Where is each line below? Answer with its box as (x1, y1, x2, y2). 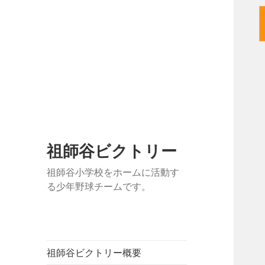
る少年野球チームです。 (47, 180, 151, 193)
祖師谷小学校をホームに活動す (47, 166, 180, 179)
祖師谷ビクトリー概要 (47, 246, 142, 260)
